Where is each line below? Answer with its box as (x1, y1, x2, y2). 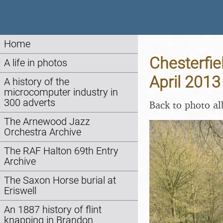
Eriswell (4, 185, 36, 197)
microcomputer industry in (4, 87, 118, 98)
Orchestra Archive (4, 126, 81, 138)
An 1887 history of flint (4, 204, 102, 216)
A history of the (4, 76, 69, 88)
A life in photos (4, 57, 67, 69)
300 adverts (4, 97, 55, 109)
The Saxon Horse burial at (4, 175, 116, 186)
